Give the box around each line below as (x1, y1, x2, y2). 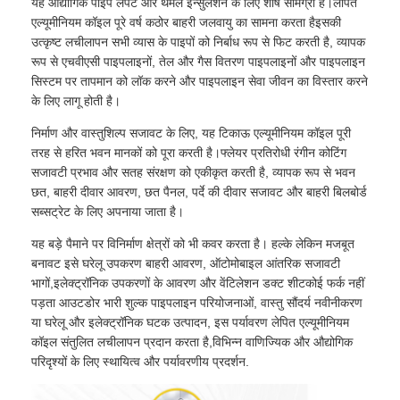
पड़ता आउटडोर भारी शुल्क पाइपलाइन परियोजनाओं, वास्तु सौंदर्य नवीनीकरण (31, 295, 363, 310)
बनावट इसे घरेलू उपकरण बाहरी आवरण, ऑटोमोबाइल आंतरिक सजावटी (31, 255, 341, 271)
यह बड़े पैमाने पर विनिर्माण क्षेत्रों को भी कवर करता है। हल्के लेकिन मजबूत (31, 236, 355, 251)
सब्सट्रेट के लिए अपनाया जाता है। (31, 204, 185, 219)
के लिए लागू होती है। (31, 93, 121, 108)
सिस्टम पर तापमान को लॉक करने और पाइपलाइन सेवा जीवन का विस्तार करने (31, 73, 369, 88)
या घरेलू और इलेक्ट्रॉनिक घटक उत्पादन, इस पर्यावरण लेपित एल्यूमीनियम (31, 314, 350, 329)
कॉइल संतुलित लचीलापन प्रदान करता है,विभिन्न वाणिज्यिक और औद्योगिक (31, 334, 354, 349)
